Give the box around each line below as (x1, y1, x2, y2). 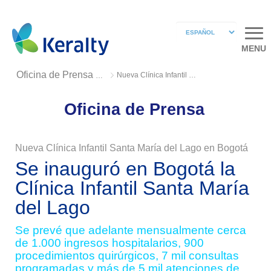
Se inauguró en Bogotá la (15, 158, 235, 180)
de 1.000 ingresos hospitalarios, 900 (15, 237, 204, 249)
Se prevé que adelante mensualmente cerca (15, 224, 246, 237)
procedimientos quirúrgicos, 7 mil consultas (15, 249, 239, 262)
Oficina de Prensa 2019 (96, 71, 103, 80)
